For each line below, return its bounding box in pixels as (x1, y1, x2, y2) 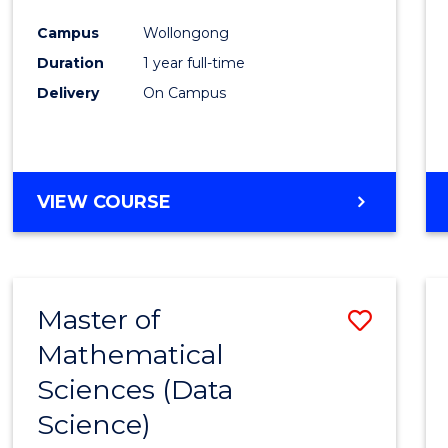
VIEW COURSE (37, 191, 172, 214)
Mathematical (37, 338, 225, 372)
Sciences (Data (37, 373, 234, 407)
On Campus (143, 84, 227, 103)
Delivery (37, 84, 100, 103)
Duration (37, 54, 105, 73)
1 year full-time (143, 54, 246, 73)
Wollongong (143, 24, 230, 43)
